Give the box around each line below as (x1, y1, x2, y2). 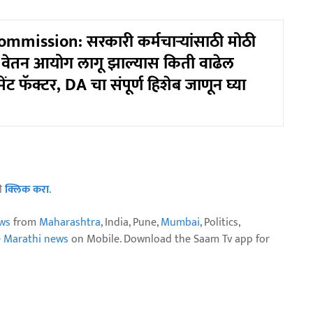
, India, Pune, (101, 212, 161, 232)
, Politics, (200, 212, 240, 232)
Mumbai (161, 212, 200, 232)
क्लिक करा (5, 180, 49, 199)
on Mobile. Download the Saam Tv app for (68, 229, 270, 249)
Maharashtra (39, 212, 101, 232)
